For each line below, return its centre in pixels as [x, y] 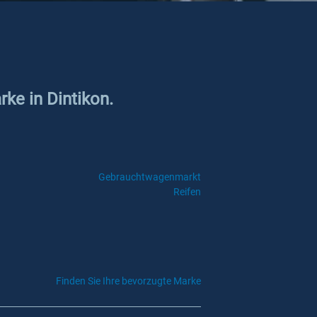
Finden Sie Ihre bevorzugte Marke [128, 281]
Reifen [187, 192]
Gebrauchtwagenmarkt [149, 177]
